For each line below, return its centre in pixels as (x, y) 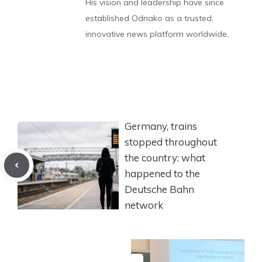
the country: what (165, 157)
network (144, 205)
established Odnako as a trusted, (149, 18)
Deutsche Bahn (159, 189)
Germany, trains (161, 126)
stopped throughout (171, 142)
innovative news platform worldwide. (157, 34)
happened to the (162, 173)
